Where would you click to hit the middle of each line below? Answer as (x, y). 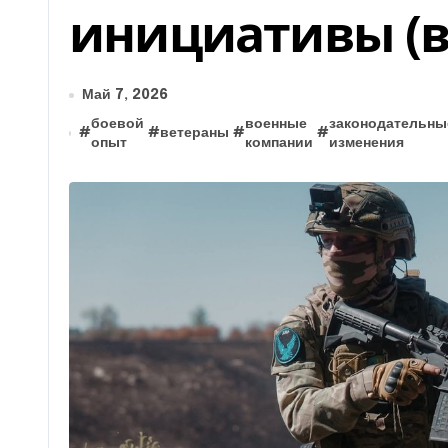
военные (275, 123)
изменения (366, 142)
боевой (117, 123)
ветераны (194, 133)
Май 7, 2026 (125, 95)
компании (278, 142)
